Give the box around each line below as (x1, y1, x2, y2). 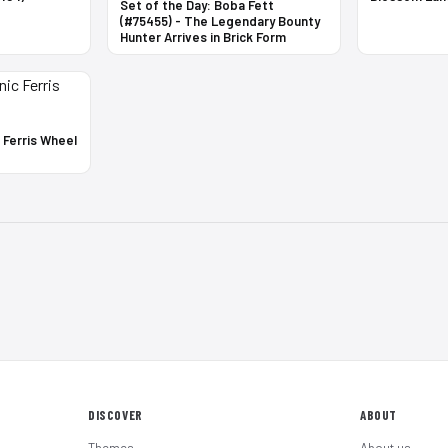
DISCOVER (88, 407, 143, 424)
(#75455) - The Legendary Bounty (120, 12, 321, 29)
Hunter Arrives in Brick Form (120, 28, 287, 45)
